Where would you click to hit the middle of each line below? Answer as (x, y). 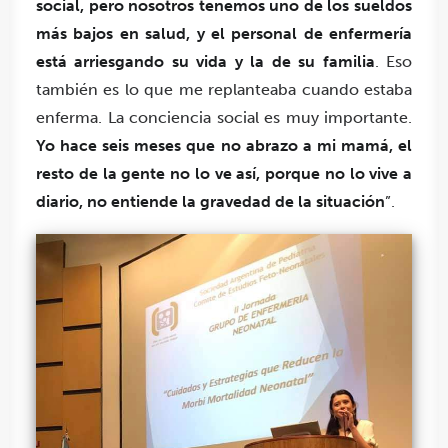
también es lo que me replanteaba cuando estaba (224, 90)
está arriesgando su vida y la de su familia (205, 62)
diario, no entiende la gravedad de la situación (210, 202)
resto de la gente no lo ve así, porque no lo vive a (224, 174)
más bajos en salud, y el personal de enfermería (224, 34)
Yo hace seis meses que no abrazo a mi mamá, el (224, 146)
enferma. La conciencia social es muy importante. (224, 118)
